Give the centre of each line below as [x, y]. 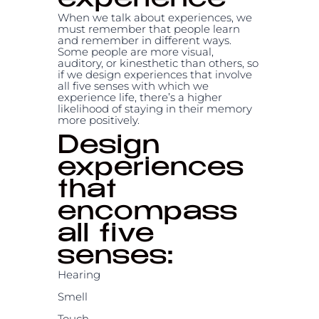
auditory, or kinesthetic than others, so [158, 63]
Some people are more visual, [135, 51]
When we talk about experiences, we [155, 17]
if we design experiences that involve [155, 74]
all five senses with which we [133, 85]
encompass [147, 213]
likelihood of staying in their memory [155, 108]
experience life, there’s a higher [140, 97]
